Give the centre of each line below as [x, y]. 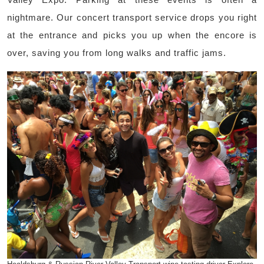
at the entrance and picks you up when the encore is [132, 35]
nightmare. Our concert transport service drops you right [132, 18]
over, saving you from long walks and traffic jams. [117, 53]
